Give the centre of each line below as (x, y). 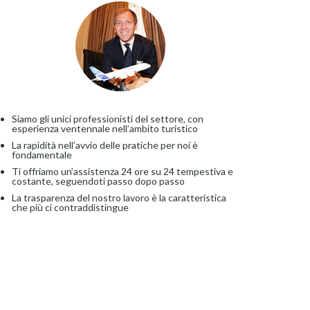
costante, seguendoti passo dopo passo (98, 181)
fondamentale (42, 155)
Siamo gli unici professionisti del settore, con (107, 119)
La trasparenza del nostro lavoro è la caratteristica (119, 198)
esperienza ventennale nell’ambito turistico (104, 128)
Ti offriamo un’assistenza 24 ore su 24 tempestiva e (122, 171)
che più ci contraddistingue (70, 207)
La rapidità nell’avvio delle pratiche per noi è (104, 145)
